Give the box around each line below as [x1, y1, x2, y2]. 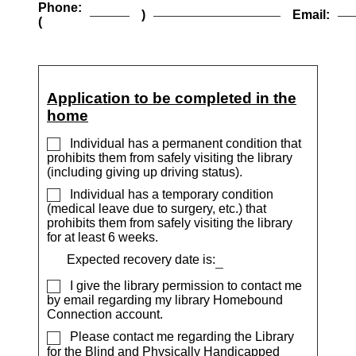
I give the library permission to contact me [67, 279, 302, 293]
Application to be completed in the [47, 89, 296, 106]
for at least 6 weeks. [47, 230, 158, 245]
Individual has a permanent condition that [67, 136, 301, 150]
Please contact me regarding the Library [67, 330, 294, 344]
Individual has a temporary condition [67, 187, 273, 201]
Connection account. [47, 308, 163, 322]
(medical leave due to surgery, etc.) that [47, 202, 266, 216]
